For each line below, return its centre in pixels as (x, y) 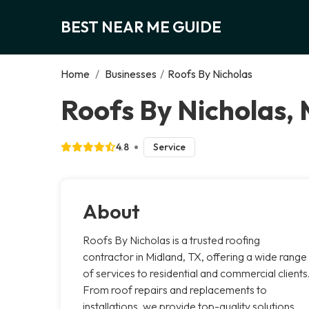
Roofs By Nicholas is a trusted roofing (171, 240)
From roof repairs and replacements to (175, 289)
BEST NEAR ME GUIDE (141, 27)
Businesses (131, 73)
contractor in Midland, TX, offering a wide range (195, 256)
